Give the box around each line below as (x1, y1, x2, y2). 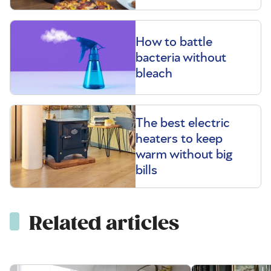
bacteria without (135, 51, 226, 65)
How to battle (135, 35, 212, 49)
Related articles (29, 211, 179, 237)
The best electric (135, 116, 230, 130)
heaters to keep (135, 132, 223, 146)
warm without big (135, 148, 232, 162)
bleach (135, 67, 172, 80)
